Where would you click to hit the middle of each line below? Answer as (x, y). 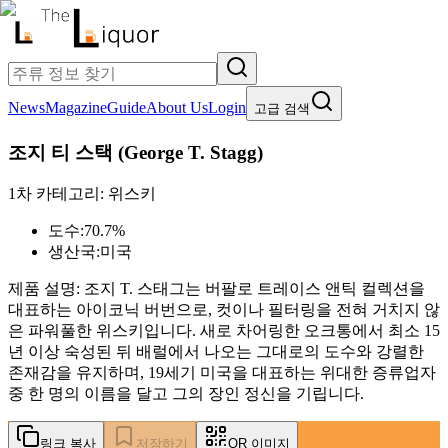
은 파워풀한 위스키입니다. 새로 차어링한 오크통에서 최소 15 (224, 331)
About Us (177, 107)
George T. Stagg (190, 152)
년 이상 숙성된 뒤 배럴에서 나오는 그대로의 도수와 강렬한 (216, 352)
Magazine (76, 107)
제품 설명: (46, 289)
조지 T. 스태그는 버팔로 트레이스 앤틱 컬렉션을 (254, 289)
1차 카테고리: (58, 194)
